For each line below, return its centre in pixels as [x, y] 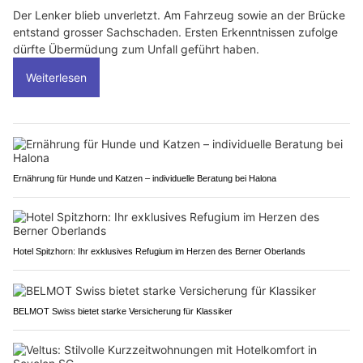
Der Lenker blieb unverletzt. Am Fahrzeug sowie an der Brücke [179, 15]
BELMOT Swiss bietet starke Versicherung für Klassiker [123, 312]
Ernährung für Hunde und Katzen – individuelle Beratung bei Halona [145, 179]
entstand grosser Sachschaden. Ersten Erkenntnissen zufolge [175, 32]
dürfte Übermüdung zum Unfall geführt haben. [136, 49]
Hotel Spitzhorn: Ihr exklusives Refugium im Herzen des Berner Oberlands [159, 252]
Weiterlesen [56, 78]
